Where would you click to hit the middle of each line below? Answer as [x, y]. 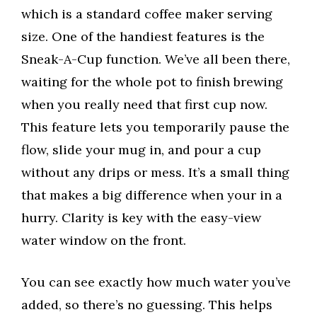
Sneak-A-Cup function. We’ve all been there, [156, 59]
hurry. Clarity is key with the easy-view [141, 217]
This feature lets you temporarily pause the [155, 127]
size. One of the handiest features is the [143, 36]
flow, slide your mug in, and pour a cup [141, 149]
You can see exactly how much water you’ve [156, 282]
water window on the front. [104, 240]
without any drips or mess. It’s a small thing [155, 172]
